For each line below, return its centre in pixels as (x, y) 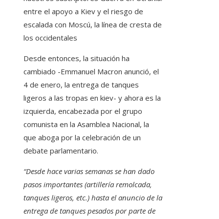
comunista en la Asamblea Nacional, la (86, 124)
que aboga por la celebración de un (82, 138)
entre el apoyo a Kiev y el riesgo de (83, 11)
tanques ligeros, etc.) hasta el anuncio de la (93, 198)
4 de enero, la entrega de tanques (81, 85)
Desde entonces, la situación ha (77, 58)
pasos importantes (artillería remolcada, (88, 185)
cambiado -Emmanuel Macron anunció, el (91, 72)
